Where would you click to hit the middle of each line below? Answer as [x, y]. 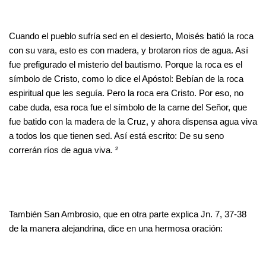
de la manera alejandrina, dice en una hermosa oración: [116, 228]
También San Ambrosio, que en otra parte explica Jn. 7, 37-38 [128, 214]
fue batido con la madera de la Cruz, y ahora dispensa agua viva [133, 121]
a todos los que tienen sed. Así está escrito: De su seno [116, 135]
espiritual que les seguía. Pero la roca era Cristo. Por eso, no [126, 93]
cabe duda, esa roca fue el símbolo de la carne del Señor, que [128, 107]
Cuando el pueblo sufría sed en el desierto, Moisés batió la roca [131, 36]
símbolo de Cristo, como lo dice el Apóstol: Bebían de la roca [126, 78]
